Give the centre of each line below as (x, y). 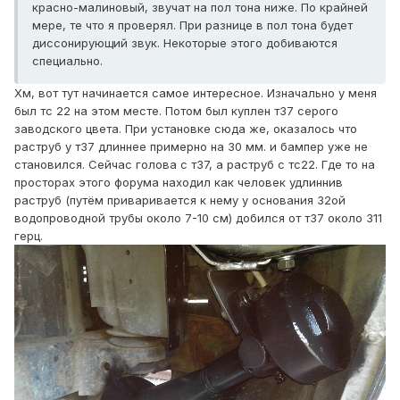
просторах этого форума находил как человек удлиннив (179, 183)
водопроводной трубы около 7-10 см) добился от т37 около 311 (198, 218)
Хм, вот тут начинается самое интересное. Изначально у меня (196, 93)
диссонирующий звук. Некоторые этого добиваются (185, 43)
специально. (67, 61)
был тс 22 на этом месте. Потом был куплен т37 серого (176, 111)
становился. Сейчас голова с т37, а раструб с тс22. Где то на (195, 165)
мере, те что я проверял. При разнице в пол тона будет (192, 25)
